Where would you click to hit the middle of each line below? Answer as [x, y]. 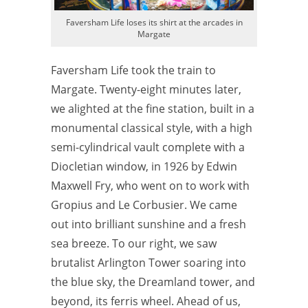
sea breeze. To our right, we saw [134, 243]
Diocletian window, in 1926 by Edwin [144, 166]
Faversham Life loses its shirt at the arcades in [154, 22]
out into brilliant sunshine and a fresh [148, 224]
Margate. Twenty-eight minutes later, [146, 89]
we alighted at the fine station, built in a [153, 108]
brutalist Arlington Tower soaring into [148, 262]
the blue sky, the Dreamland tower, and [153, 282]
